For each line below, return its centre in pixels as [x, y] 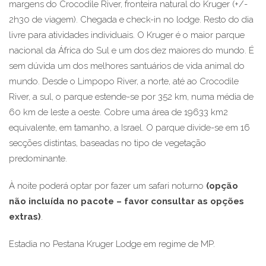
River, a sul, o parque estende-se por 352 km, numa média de [131, 96]
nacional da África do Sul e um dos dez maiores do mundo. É [132, 50]
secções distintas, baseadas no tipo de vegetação [107, 143]
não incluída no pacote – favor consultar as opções [126, 201]
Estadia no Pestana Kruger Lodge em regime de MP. [112, 244]
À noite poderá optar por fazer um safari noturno [107, 186]
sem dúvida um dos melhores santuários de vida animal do [127, 66]
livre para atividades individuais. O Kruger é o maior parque [127, 35]
